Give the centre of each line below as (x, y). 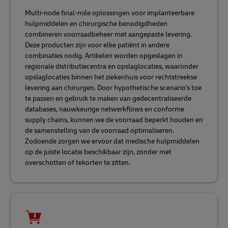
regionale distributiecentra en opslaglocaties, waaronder (112, 66)
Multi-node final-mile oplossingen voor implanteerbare (110, 13)
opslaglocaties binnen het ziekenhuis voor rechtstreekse (111, 77)
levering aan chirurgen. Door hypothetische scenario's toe (113, 88)
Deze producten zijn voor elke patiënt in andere (97, 45)
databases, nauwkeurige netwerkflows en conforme (105, 109)
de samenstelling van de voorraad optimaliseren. (99, 131)
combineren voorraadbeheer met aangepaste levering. (108, 34)
